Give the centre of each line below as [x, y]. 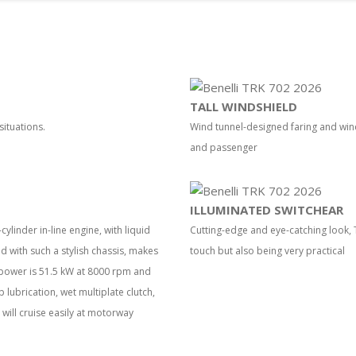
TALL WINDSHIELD [244, 106]
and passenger [224, 147]
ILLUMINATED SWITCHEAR [267, 209]
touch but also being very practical [267, 250]
